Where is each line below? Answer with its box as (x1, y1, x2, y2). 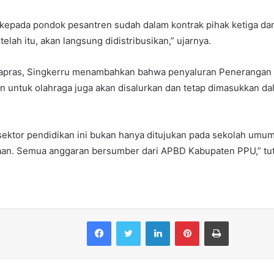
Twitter (140, 215, 167, 226)
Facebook (111, 215, 148, 226)
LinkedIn (169, 215, 201, 226)
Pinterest (199, 215, 234, 226)
